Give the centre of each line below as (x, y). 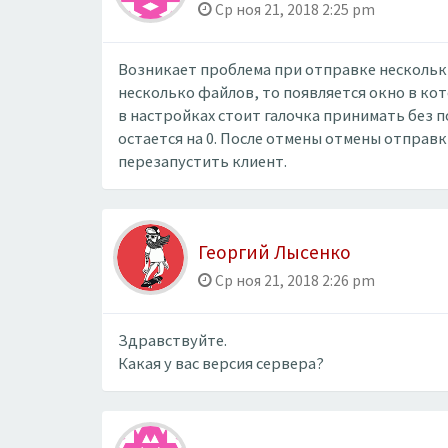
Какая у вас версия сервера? (221, 363)
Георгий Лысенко (274, 252)
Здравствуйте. (172, 340)
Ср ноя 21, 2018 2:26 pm (293, 280)
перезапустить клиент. (202, 161)
